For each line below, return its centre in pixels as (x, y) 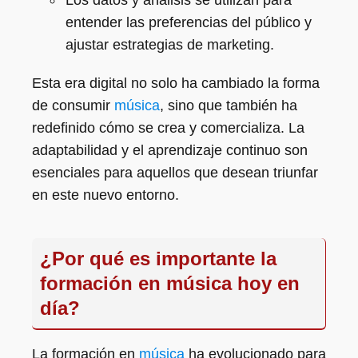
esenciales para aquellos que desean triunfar (175, 173)
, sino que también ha (229, 105)
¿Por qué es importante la (158, 259)
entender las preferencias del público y (189, 22)
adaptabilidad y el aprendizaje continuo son (170, 150)
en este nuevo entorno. (105, 195)
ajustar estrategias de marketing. (170, 45)
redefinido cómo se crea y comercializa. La (168, 128)
